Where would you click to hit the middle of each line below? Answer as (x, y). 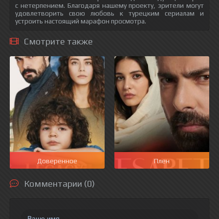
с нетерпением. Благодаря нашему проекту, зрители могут (109, 5)
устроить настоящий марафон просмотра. (81, 21)
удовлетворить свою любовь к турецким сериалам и (109, 13)
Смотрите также (58, 41)
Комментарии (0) (59, 184)
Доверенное (57, 161)
